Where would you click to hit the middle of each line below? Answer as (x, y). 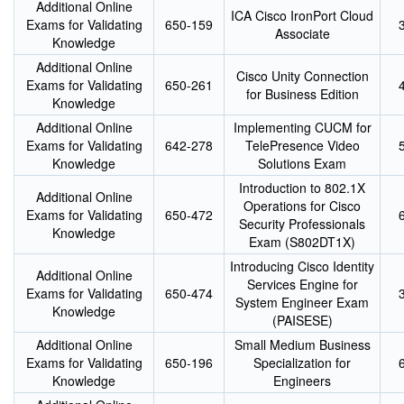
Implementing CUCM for (302, 127)
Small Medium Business (302, 344)
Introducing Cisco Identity (302, 266)
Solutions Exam (302, 163)
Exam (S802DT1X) (302, 242)
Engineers (302, 381)
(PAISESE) (302, 320)
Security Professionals (302, 224)
